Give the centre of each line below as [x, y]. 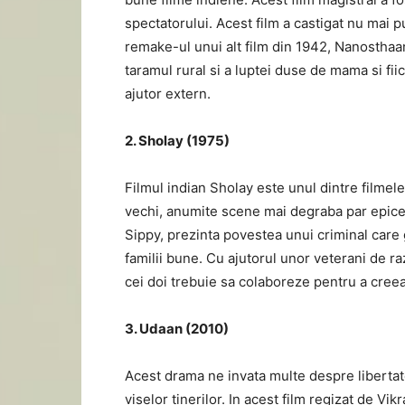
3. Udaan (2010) [177, 329]
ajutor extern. [168, 94]
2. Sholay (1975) [177, 141]
